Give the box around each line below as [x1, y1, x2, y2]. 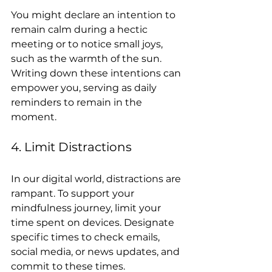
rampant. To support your [11, 188, 137, 199]
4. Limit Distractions [11, 140, 132, 154]
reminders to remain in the [11, 97, 144, 108]
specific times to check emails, [11, 231, 162, 243]
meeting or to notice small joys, [11, 38, 165, 50]
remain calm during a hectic [11, 24, 150, 35]
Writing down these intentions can [11, 67, 183, 79]
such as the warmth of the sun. [11, 53, 164, 64]
